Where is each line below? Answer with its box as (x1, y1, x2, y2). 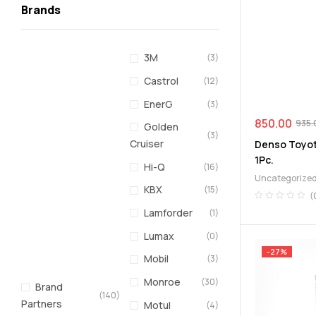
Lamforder (144, 206, 193, 220)
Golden (144, 120, 179, 134)
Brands (21, 2, 61, 18)
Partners (21, 296, 62, 310)
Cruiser (130, 137, 164, 151)
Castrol (144, 73, 179, 87)
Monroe (144, 275, 181, 289)
